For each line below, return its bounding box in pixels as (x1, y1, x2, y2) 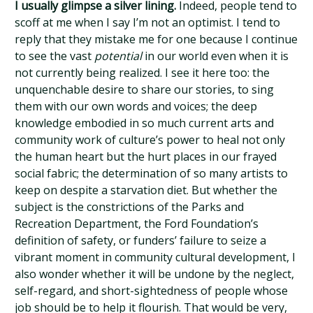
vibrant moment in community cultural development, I (15, 249, 296, 265)
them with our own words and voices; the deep (15, 99, 258, 114)
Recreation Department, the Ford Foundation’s (15, 216, 259, 231)
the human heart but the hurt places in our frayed (15, 149, 277, 164)
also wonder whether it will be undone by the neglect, (15, 266, 295, 282)
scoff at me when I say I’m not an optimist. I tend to (15, 15, 281, 30)
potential (94, 48, 143, 64)
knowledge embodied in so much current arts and (15, 115, 275, 131)
